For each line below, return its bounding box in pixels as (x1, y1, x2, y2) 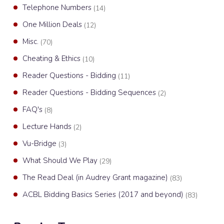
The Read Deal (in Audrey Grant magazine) (22, 172, 170, 182)
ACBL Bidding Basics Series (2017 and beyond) (22, 189, 185, 199)
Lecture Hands (22, 121, 73, 131)
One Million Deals (22, 19, 84, 29)
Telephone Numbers (22, 2, 93, 12)
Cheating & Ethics (22, 53, 82, 63)
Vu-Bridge (22, 138, 58, 148)
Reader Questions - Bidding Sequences (22, 87, 158, 97)
